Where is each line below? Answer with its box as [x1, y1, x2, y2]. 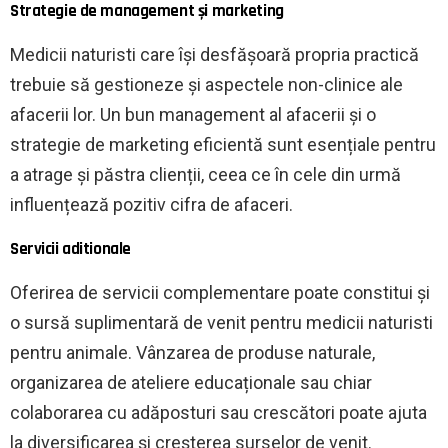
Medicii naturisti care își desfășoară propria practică [10, 44, 419, 66]
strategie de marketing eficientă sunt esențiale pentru [10, 134, 436, 156]
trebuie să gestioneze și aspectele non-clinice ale [10, 74, 403, 96]
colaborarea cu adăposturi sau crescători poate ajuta [10, 402, 427, 424]
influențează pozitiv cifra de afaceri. [10, 194, 293, 216]
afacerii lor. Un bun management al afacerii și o [10, 104, 376, 126]
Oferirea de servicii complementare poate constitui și [10, 282, 430, 304]
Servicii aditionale [10, 238, 131, 261]
